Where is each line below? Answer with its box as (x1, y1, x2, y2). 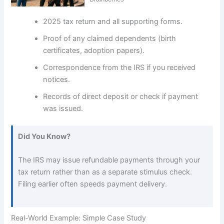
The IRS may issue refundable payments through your (18, 155, 200, 165)
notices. (43, 75, 70, 84)
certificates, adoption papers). (43, 46, 145, 55)
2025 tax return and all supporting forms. (43, 17, 183, 26)
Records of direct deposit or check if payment (43, 92, 198, 101)
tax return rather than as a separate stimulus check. (18, 167, 192, 177)
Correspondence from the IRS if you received (43, 63, 196, 72)
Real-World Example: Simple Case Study (11, 213, 146, 222)
